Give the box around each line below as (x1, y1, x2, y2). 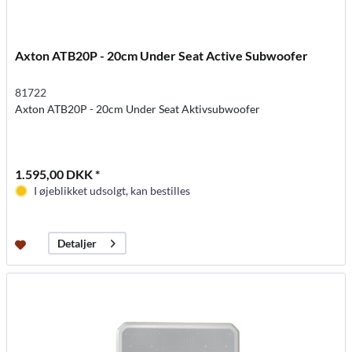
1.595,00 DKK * (15, 167, 101, 182)
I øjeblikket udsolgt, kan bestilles (34, 184, 191, 198)
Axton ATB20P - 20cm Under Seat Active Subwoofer (15, 48, 309, 64)
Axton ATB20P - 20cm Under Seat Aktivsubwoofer (15, 102, 261, 116)
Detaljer (57, 236, 97, 251)
